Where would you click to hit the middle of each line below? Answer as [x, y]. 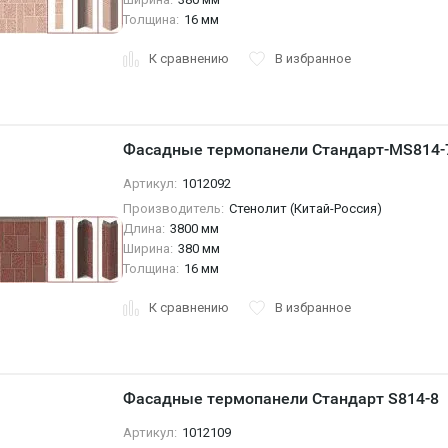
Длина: [143, 228]
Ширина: [147, 248]
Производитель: [173, 208]
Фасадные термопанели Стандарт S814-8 [280, 398]
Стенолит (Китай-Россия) [305, 208]
